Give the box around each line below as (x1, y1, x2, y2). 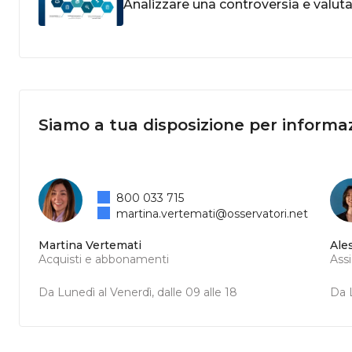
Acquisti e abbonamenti (38, 252, 169, 267)
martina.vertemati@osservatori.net (116, 207, 309, 222)
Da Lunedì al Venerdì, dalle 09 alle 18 (38, 285, 237, 300)
